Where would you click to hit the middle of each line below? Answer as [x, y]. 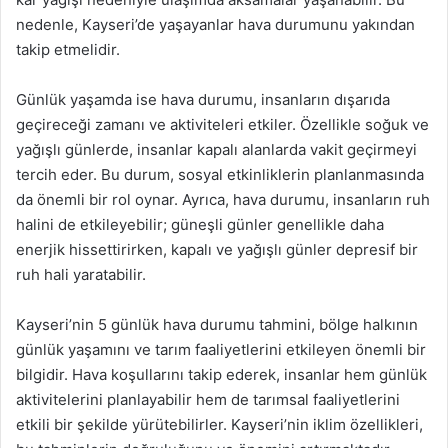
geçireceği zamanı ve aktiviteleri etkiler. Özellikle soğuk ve [222, 124]
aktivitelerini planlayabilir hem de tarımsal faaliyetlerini [208, 399]
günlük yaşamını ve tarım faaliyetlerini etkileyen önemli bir [221, 349]
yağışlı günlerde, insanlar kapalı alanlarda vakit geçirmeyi [216, 149]
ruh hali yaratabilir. [81, 274]
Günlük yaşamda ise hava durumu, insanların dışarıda [203, 99]
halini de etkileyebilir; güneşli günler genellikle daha [200, 224]
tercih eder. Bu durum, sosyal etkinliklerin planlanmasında [220, 174]
